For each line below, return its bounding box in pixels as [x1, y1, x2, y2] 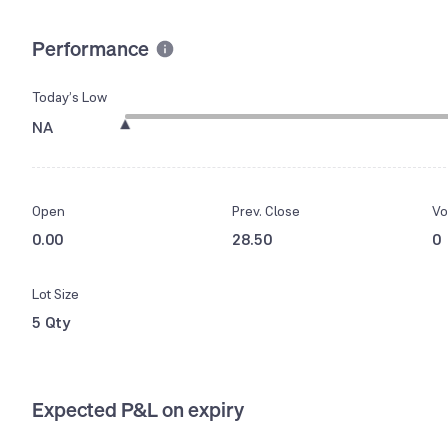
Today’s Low [32, 88, 107, 107]
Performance [32, 34, 149, 62]
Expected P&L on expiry [32, 396, 244, 424]
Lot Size [32, 285, 79, 304]
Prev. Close [232, 202, 300, 221]
